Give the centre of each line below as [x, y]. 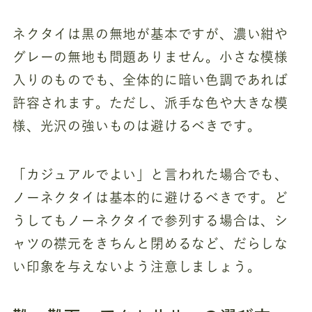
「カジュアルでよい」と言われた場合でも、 [150, 175]
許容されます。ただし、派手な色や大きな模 [150, 102]
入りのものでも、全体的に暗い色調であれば [150, 79]
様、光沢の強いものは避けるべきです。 [136, 125]
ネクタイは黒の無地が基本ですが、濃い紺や [150, 33]
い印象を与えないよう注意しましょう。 [136, 267]
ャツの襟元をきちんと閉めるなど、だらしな [150, 244]
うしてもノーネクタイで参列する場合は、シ [150, 221]
